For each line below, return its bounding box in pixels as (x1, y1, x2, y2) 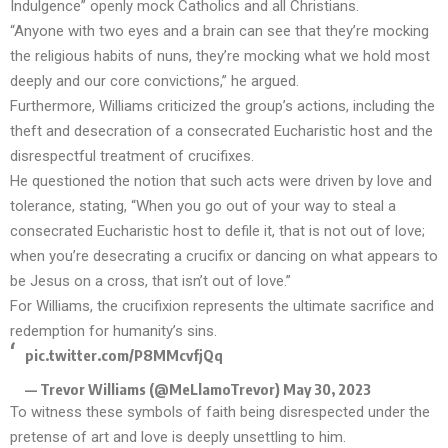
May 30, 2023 (283, 379, 371, 398)
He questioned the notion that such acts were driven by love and (10, 172, 432, 191)
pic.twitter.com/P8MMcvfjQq (25, 346, 223, 365)
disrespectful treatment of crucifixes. (10, 147, 254, 166)
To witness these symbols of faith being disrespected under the (10, 402, 430, 421)
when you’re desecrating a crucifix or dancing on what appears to (10, 247, 438, 266)
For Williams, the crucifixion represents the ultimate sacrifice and (10, 297, 434, 316)
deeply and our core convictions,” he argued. (10, 72, 299, 91)
